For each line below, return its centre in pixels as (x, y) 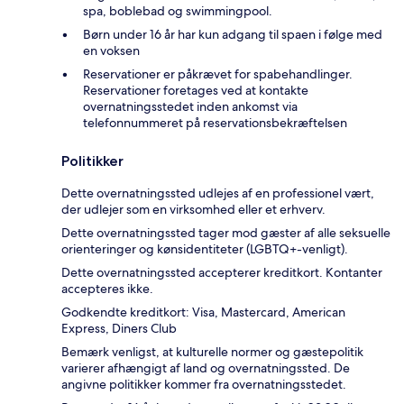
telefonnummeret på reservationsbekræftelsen (215, 123)
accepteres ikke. (107, 289)
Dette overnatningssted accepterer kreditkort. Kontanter (222, 273)
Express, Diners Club (119, 329)
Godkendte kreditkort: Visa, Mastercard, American (203, 312)
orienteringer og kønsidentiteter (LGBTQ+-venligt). (205, 249)
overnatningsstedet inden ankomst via (190, 107)
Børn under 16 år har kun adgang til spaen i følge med (233, 35)
